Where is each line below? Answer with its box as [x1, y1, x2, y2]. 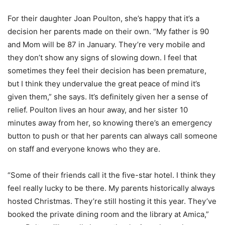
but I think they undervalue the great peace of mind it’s [8, 79, 200, 88]
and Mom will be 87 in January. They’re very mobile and [8, 40, 205, 49]
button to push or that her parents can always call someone [8, 131, 217, 141]
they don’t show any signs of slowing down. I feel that [8, 53, 197, 62]
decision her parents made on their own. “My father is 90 [8, 27, 209, 36]
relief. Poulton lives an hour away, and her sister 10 [8, 105, 188, 115]
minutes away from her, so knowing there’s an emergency [8, 118, 212, 128]
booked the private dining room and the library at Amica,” [8, 209, 209, 219]
